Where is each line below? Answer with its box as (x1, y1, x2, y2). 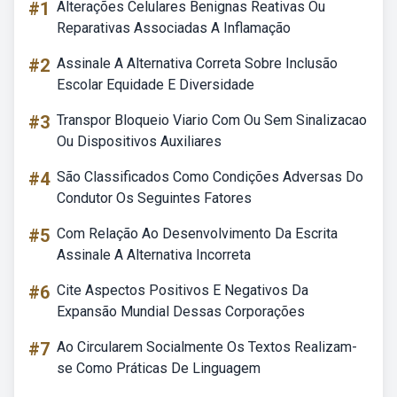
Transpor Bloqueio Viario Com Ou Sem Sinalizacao (57, 112, 367, 128)
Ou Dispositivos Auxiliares (57, 133, 222, 150)
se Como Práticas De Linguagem (57, 360, 261, 377)
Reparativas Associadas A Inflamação (57, 19, 291, 36)
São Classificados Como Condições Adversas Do (57, 168, 363, 185)
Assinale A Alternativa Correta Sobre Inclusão (57, 55, 338, 72)
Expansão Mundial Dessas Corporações (57, 303, 305, 320)
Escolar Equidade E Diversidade (57, 76, 254, 93)
